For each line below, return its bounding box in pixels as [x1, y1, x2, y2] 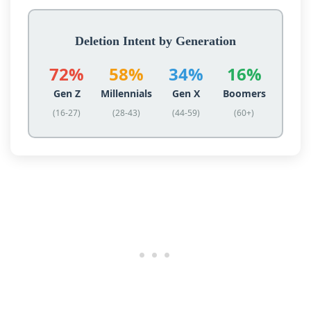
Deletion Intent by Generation [75, 34, 236, 49]
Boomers [222, 87, 266, 101]
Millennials [101, 87, 153, 101]
